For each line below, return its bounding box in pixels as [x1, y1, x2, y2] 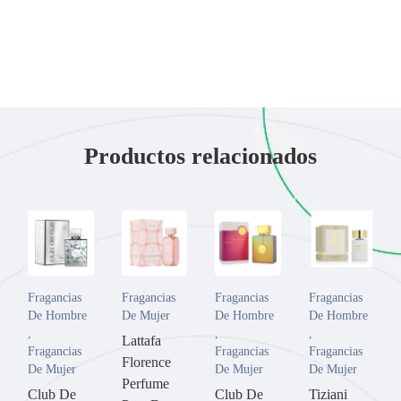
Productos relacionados [84, 142, 317, 169]
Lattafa [121, 333, 161, 348]
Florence [121, 354, 171, 370]
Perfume [121, 376, 169, 391]
